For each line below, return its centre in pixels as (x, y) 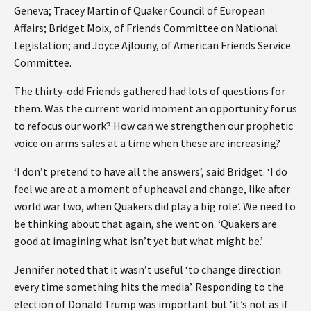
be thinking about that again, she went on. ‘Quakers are (145, 223)
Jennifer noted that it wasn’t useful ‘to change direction (148, 269)
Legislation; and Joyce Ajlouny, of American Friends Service (152, 45)
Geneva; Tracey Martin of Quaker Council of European (140, 10)
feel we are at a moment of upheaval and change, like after (152, 188)
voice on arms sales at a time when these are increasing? (147, 143)
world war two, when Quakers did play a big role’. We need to (155, 206)
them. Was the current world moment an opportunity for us (155, 108)
